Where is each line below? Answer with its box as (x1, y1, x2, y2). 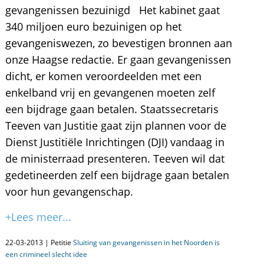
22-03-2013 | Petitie (5, 237, 73, 247)
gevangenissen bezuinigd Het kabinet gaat (5, 3, 220, 17)
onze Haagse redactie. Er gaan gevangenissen (5, 52, 231, 67)
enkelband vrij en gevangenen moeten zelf (5, 85, 215, 100)
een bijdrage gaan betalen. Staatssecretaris (5, 102, 219, 116)
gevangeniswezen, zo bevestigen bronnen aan (5, 36, 232, 50)
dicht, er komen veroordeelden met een (5, 69, 202, 83)
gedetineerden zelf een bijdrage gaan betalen (5, 168, 229, 182)
